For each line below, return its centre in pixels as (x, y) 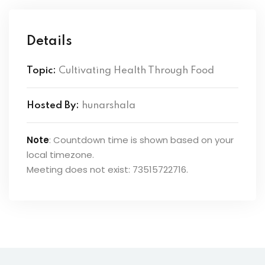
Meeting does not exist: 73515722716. (107, 169)
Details (49, 41)
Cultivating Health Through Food (136, 70)
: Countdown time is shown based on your (141, 140)
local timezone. (60, 154)
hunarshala (109, 105)
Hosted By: (53, 105)
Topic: (41, 70)
